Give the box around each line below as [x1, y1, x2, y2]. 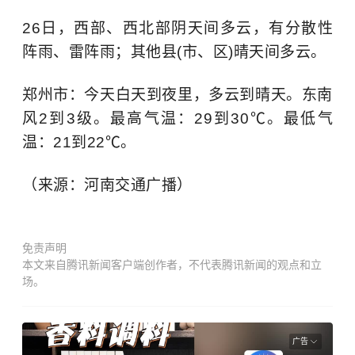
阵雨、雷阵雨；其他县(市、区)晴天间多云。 [22, 43, 326, 60]
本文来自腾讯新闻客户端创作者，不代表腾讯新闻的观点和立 [22, 258, 322, 271]
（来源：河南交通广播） [22, 176, 193, 193]
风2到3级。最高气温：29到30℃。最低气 [22, 109, 333, 127]
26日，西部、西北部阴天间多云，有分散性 [22, 19, 333, 36]
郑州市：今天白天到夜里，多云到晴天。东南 [22, 86, 333, 103]
